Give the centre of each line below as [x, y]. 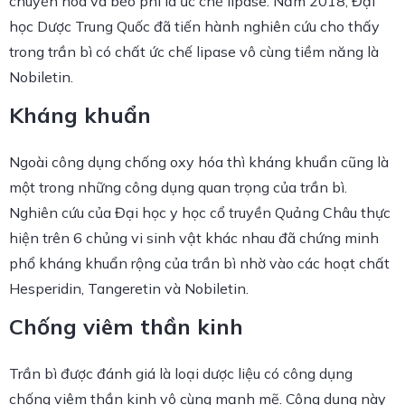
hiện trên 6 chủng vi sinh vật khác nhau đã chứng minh [194, 237]
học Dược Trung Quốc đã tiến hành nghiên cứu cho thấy [194, 26]
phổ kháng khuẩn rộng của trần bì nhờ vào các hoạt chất [199, 263]
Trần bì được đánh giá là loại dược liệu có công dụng [181, 373]
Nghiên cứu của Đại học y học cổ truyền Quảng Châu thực [200, 212]
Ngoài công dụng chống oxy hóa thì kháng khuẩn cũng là [199, 161]
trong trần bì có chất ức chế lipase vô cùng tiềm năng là [194, 51]
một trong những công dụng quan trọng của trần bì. [178, 187]
